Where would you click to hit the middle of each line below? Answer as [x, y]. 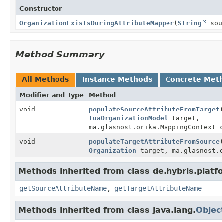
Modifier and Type [52, 95]
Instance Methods [117, 79]
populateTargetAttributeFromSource [154, 141]
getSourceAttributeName [63, 188]
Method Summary [60, 54]
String [190, 23]
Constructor [41, 8]
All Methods [45, 79]
